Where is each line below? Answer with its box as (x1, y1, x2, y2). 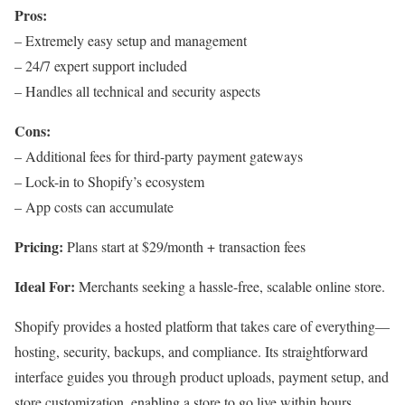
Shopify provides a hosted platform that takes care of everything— (14, 316, 390, 336)
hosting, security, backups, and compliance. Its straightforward (14, 342, 368, 362)
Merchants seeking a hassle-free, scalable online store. (75, 277, 385, 297)
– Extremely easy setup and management (14, 31, 247, 51)
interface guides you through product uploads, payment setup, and (14, 367, 389, 387)
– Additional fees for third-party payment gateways (14, 146, 303, 166)
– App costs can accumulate (14, 197, 174, 217)
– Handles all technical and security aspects (14, 81, 260, 101)
